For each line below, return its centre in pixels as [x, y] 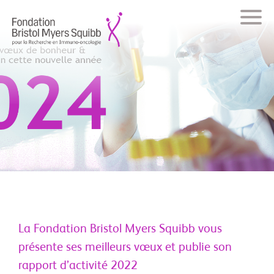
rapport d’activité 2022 [78, 266]
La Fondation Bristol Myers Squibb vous [120, 229]
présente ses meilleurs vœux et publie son [125, 248]
